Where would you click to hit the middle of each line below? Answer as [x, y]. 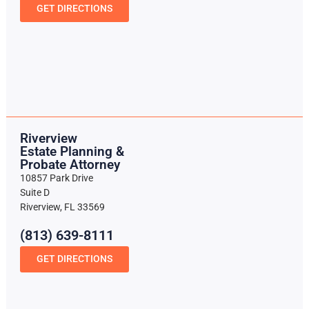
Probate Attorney [70, 165]
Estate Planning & [72, 152]
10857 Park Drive [56, 179]
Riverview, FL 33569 [62, 208]
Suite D [34, 193]
